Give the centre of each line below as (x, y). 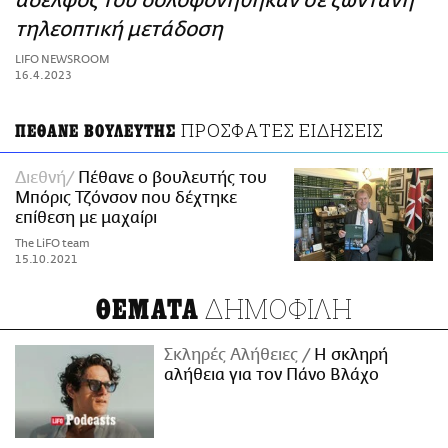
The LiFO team (52, 244)
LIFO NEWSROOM (62, 60)
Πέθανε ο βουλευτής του (172, 178)
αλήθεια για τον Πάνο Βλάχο (272, 375)
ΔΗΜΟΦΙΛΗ (276, 309)
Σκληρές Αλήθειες (233, 355)
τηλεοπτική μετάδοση (119, 30)
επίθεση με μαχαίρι (86, 218)
